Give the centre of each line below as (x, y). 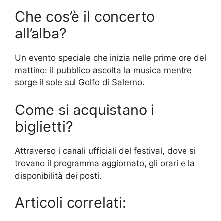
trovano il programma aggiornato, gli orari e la (105, 163)
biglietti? (44, 126)
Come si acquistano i (85, 110)
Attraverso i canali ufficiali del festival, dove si (105, 151)
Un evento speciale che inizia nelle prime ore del (110, 58)
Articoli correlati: (71, 203)
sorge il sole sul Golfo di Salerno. (80, 83)
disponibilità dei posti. (58, 175)
